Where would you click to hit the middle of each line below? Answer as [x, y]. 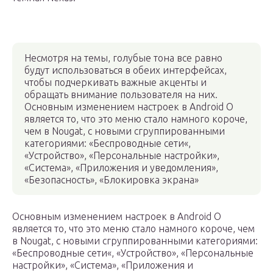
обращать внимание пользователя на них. [121, 95]
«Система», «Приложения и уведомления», [121, 168]
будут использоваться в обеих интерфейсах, [126, 70]
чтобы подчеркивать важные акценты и [115, 83]
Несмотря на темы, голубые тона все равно [123, 58]
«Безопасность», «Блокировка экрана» [112, 180]
